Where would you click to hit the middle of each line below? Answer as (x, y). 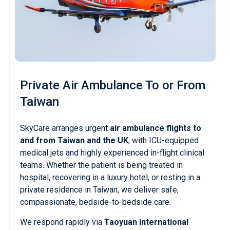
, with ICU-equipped (163, 140)
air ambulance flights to (155, 128)
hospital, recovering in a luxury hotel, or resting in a (110, 177)
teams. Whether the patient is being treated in (101, 165)
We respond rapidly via (62, 222)
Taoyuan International (146, 222)
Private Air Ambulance (81, 85)
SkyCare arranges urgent (65, 128)
